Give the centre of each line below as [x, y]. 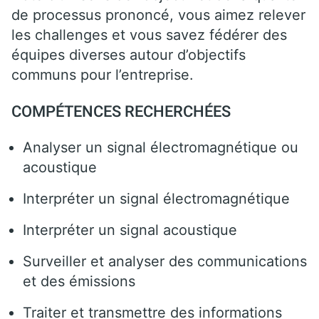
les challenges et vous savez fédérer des [149, 35]
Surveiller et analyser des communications [165, 261]
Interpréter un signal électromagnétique [156, 198]
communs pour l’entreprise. [103, 74]
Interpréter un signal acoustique [130, 230]
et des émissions [79, 281]
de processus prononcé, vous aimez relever [158, 15]
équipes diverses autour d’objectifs [129, 54]
